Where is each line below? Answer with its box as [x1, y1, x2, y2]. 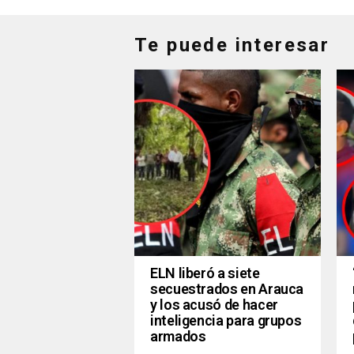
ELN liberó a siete [150, 265, 260, 282]
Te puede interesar [134, 34, 330, 57]
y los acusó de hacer [150, 296, 278, 314]
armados [150, 328, 206, 345]
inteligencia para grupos [150, 312, 302, 330]
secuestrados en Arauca [150, 281, 304, 298]
